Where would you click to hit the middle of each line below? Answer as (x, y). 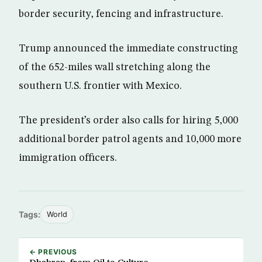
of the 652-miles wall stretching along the (115, 67)
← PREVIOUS (54, 251)
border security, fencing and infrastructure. (121, 14)
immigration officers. (68, 158)
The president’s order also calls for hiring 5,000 (128, 120)
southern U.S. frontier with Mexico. (100, 86)
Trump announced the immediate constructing (128, 48)
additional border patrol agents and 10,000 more (130, 139)
